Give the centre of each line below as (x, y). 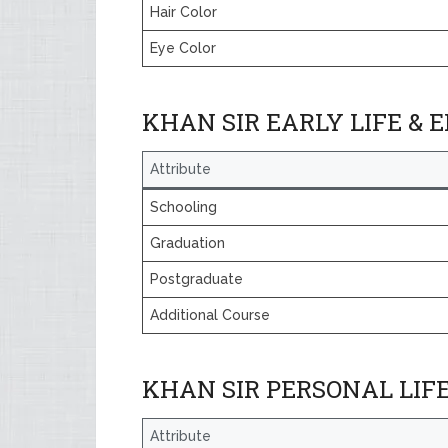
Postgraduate (196, 279)
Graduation (187, 243)
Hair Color (183, 12)
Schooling (183, 207)
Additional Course (210, 315)
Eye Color (183, 48)
